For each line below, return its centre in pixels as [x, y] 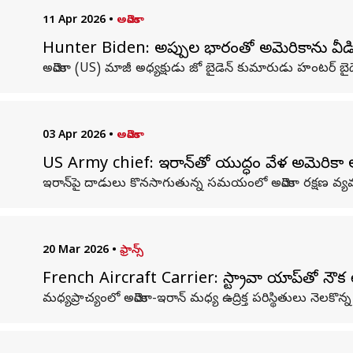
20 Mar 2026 [75, 251]
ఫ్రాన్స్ [131, 251]
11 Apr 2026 [74, 21]
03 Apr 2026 [74, 136]
